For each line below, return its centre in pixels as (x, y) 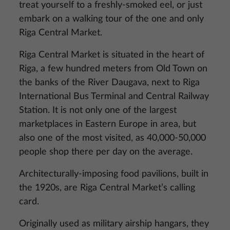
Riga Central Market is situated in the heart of (112, 55)
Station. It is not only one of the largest (98, 110)
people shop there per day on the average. (106, 152)
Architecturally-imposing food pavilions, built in (114, 174)
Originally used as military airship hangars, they (114, 224)
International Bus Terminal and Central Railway (114, 97)
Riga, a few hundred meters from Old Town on (113, 69)
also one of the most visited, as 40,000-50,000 (112, 138)
